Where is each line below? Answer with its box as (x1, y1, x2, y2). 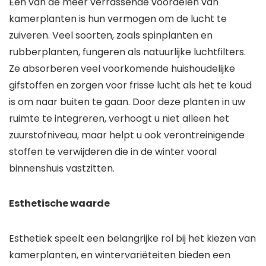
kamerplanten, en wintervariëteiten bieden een (9, 248, 230, 262)
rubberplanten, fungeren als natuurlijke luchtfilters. (9, 45, 246, 59)
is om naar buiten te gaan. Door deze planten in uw (9, 95, 245, 109)
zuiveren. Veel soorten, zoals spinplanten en (9, 28, 213, 43)
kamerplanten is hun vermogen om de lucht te (9, 12, 227, 26)
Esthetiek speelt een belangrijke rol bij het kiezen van (9, 232, 256, 246)
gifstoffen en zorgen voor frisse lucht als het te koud (9, 78, 252, 93)
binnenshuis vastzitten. (9, 161, 115, 176)
